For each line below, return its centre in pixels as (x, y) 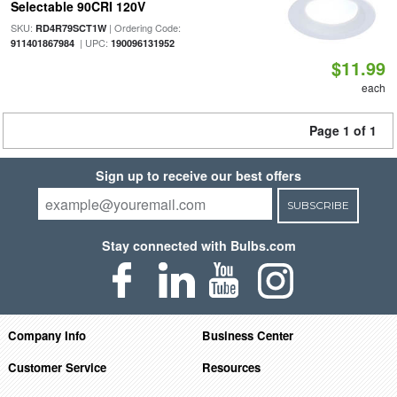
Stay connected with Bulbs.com (198, 245)
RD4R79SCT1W (70, 28)
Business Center (248, 335)
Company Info (47, 335)
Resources (232, 367)
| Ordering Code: (143, 27)
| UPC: (92, 43)
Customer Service (57, 367)
